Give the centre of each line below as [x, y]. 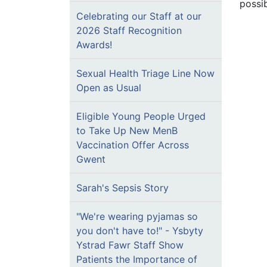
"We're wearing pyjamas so [137, 216]
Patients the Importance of [137, 259]
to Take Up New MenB [127, 131]
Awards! [94, 45]
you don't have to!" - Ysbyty [140, 231]
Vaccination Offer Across [133, 145]
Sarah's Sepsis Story [122, 188]
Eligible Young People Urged [141, 116]
